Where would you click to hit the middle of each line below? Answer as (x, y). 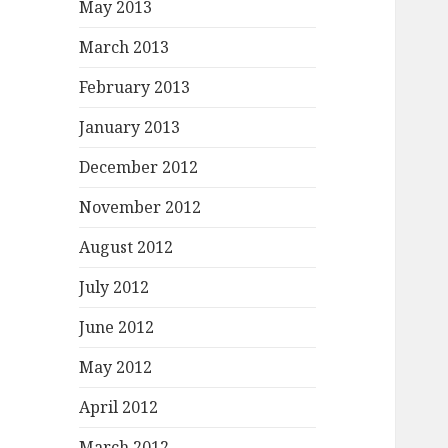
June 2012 (117, 327)
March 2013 (124, 47)
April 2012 (119, 407)
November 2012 (140, 207)
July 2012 (114, 287)
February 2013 (135, 87)
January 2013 (130, 127)
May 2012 (116, 367)
